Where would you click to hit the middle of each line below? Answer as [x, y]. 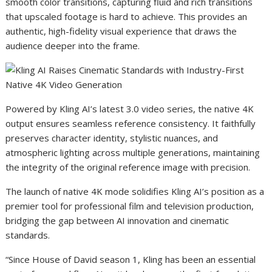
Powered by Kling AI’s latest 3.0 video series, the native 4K [130, 109]
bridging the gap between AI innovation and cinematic [117, 220]
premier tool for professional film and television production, [130, 206]
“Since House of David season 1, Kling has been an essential [131, 259]
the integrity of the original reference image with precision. [128, 167]
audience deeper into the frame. [73, 46]
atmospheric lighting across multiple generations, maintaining [133, 152]
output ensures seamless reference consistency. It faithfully [131, 123]
